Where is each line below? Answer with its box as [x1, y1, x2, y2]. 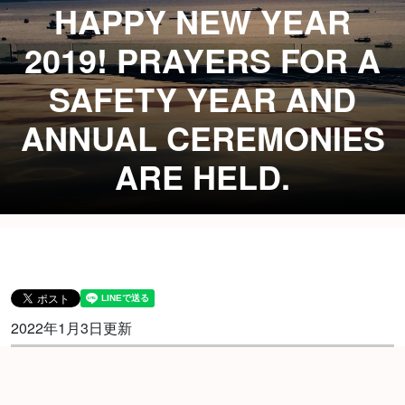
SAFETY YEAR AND [49, 75, 356, 123]
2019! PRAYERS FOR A [24, 36, 381, 84]
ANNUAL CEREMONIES [20, 114, 385, 162]
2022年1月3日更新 [11, 317, 132, 339]
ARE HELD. [115, 153, 290, 201]
